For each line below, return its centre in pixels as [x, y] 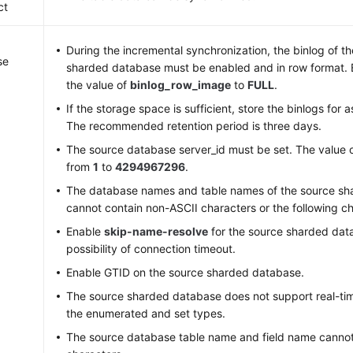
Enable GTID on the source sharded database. [186, 272]
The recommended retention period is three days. [194, 126]
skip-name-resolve [156, 231]
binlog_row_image [181, 85]
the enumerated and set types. [146, 313]
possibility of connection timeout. [151, 249]
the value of [98, 85]
